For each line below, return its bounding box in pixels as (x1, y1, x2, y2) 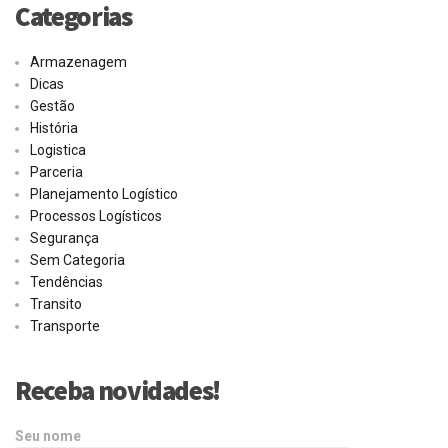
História (30, 120, 78, 137)
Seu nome (15, 428, 81, 445)
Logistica (30, 142, 86, 159)
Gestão (30, 98, 75, 115)
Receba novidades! (15, 373, 221, 408)
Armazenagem (30, 54, 127, 71)
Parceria (30, 164, 83, 181)
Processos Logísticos (30, 208, 162, 225)
